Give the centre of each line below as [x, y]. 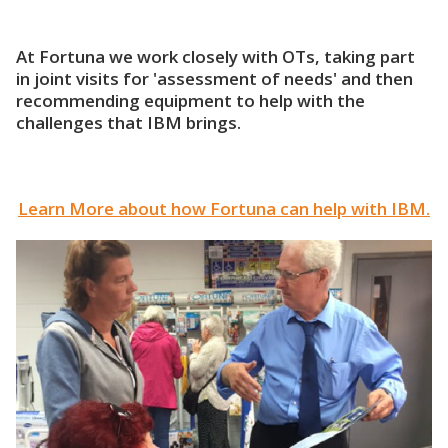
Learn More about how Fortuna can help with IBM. [224, 208]
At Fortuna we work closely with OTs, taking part [215, 56]
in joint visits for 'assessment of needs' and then [214, 78]
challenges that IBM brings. [128, 122]
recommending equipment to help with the [190, 100]
